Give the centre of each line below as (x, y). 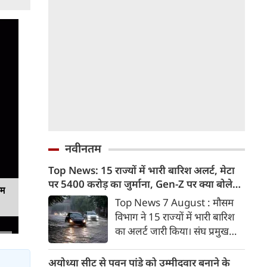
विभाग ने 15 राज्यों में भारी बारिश (175, 217)
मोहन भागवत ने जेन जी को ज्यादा (176, 245)
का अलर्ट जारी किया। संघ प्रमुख (172, 231)
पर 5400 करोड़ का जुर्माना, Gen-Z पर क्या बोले (140, 184)
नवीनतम (83, 148)
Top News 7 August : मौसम (174, 202)
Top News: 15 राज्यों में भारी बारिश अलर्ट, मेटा (142, 170)
